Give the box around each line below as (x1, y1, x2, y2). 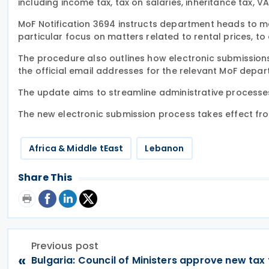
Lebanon (145, 142, 184, 154)
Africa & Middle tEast (29, 142, 124, 154)
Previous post (31, 239, 99, 253)
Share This (18, 171, 73, 184)
